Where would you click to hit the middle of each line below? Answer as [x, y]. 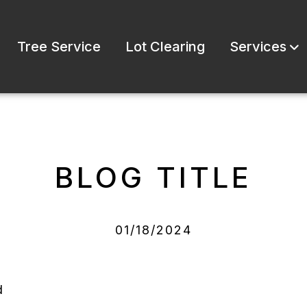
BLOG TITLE [153, 177]
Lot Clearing [165, 46]
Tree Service [59, 46]
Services [258, 46]
